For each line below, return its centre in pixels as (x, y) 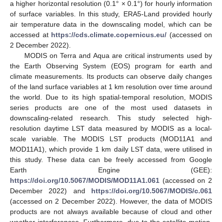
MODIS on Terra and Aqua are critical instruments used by (118, 55)
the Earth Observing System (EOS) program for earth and (111, 66)
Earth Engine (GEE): (111, 170)
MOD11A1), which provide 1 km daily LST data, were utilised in (111, 149)
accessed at (30, 34)
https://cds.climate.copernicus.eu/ (109, 34)
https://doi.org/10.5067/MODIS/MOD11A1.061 (85, 180)
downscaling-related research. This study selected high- (111, 118)
